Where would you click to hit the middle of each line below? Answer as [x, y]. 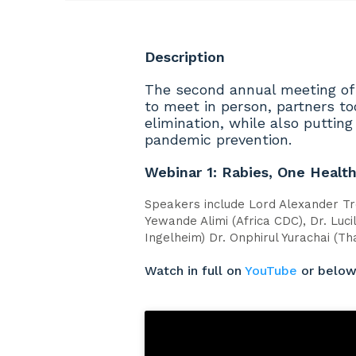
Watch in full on [195, 271]
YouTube [271, 271]
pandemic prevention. [219, 139]
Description [185, 57]
